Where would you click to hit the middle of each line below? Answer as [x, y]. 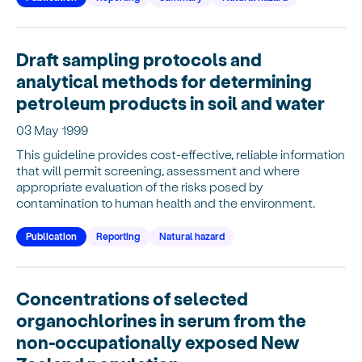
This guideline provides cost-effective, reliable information [181, 154]
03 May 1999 [52, 129]
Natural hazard [192, 236]
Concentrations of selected [132, 298]
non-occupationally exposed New [158, 341]
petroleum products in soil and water [170, 102]
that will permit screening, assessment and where [158, 170]
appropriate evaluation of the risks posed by [140, 186]
